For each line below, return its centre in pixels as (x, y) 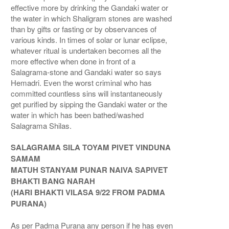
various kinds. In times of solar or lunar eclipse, (89, 40)
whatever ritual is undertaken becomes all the (86, 51)
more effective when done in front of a (73, 61)
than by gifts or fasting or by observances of (84, 29)
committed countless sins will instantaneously (87, 94)
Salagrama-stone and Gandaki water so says (86, 72)
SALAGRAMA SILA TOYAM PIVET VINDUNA (91, 147)
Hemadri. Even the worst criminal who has (82, 83)
